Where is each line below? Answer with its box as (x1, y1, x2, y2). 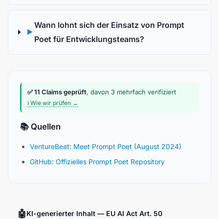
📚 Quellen (20, 121, 61, 131)
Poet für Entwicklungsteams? (34, 34, 145, 44)
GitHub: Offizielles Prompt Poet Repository (30, 157, 165, 166)
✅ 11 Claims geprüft (27, 88, 87, 96)
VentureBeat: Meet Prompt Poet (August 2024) (30, 142, 181, 151)
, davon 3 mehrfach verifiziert (87, 88, 176, 96)
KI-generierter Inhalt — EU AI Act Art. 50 (26, 209, 162, 218)
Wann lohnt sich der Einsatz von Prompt (34, 20, 185, 30)
